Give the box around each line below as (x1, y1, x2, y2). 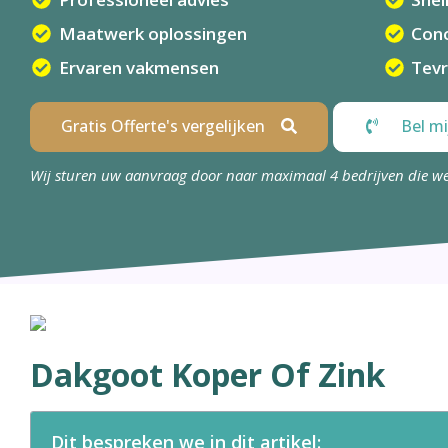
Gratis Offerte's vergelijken (61, 115, 265, 137)
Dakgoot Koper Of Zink (30, 352, 385, 396)
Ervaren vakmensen (58, 56, 219, 79)
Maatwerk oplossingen (58, 22, 247, 45)
